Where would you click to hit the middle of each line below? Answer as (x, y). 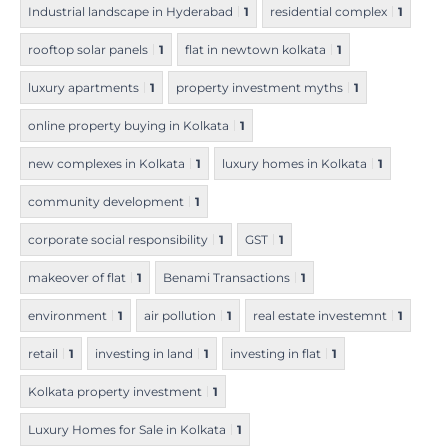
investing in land (144, 354)
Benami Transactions (226, 278)
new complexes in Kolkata (106, 164)
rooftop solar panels (88, 50)
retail (43, 354)
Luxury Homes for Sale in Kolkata (127, 430)
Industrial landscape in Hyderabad (130, 12)
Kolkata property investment (115, 392)
